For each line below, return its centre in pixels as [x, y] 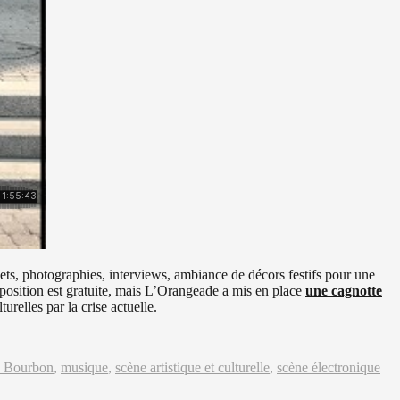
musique [84, 367]
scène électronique [329, 367]
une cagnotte [344, 290]
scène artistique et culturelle [192, 367]
